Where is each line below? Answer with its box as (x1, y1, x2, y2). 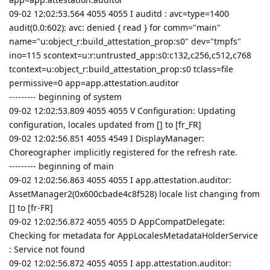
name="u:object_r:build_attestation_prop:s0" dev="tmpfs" (9, 35, 241, 47)
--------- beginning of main (9, 160, 114, 172)
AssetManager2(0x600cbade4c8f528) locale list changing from (9, 187, 260, 199)
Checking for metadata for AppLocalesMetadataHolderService (9, 229, 258, 241)
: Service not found (9, 243, 85, 255)
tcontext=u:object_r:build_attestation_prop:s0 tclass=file (9, 63, 233, 75)
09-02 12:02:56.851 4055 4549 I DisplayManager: (9, 132, 204, 144)
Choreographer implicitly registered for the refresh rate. (9, 146, 237, 158)
